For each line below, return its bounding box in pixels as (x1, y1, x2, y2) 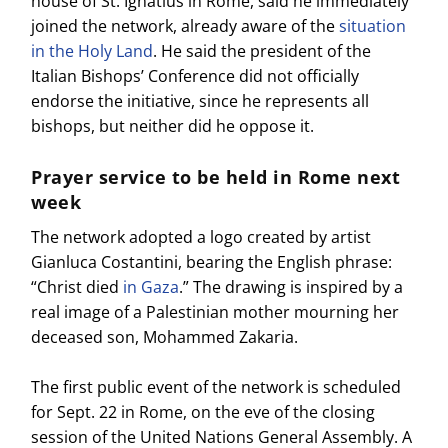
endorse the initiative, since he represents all (31, 89, 370, 112)
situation (339, 14, 407, 37)
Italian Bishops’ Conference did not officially (31, 64, 360, 87)
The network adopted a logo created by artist (31, 225, 372, 248)
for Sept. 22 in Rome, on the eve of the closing (31, 401, 376, 424)
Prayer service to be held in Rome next (31, 164, 401, 189)
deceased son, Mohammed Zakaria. (31, 325, 299, 348)
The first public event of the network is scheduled (31, 376, 402, 399)
